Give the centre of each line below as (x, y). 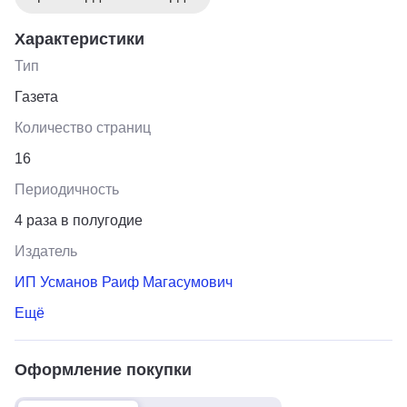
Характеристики (79, 39)
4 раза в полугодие (79, 220)
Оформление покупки (103, 369)
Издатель (46, 251)
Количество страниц (83, 127)
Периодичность (67, 189)
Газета (36, 96)
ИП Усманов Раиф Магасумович (124, 282)
